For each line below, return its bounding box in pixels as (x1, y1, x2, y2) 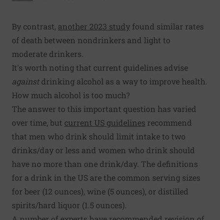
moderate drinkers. (12, 49, 83, 59)
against (12, 76, 39, 87)
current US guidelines (64, 117, 145, 128)
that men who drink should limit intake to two (12, 131, 186, 142)
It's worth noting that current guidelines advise (12, 62, 188, 73)
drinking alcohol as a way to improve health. (39, 76, 207, 87)
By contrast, (12, 21, 58, 32)
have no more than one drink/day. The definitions (12, 159, 198, 169)
